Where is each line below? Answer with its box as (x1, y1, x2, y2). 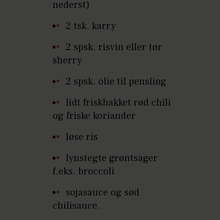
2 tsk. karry (66, 19, 116, 32)
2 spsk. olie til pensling (66, 75, 167, 88)
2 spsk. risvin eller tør (66, 40, 163, 54)
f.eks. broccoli (53, 165, 115, 178)
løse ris (66, 130, 98, 143)
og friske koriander (53, 109, 136, 122)
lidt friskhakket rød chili (66, 96, 171, 109)
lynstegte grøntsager (66, 151, 158, 165)
